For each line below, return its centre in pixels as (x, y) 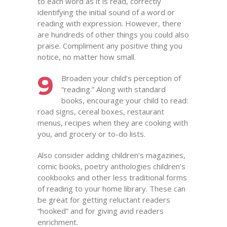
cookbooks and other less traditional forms (112, 177)
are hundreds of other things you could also (113, 34)
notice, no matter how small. (87, 57)
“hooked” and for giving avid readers (101, 211)
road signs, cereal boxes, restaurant (101, 111)
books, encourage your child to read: (125, 100)
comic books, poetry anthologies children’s (111, 166)
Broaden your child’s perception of (121, 78)
